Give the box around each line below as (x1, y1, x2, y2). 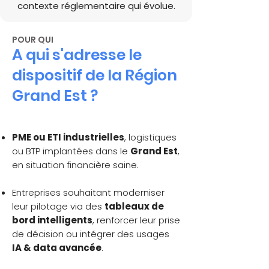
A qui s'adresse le (12, 44, 142, 65)
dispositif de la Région (12, 65, 177, 86)
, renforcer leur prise (92, 214, 180, 226)
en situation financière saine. (12, 159, 139, 171)
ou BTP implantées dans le (12, 145, 130, 157)
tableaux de (104, 200, 164, 213)
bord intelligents (12, 214, 92, 226)
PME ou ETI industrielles (12, 131, 124, 144)
